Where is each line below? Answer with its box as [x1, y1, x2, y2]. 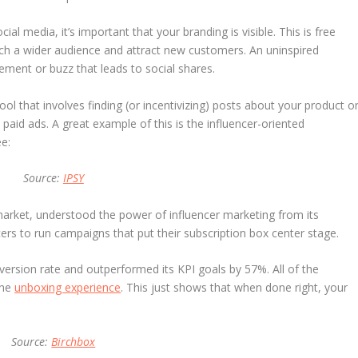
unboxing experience [14, 279, 121, 295]
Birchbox [51, 334, 96, 350]
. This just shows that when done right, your [121, 279, 348, 295]
